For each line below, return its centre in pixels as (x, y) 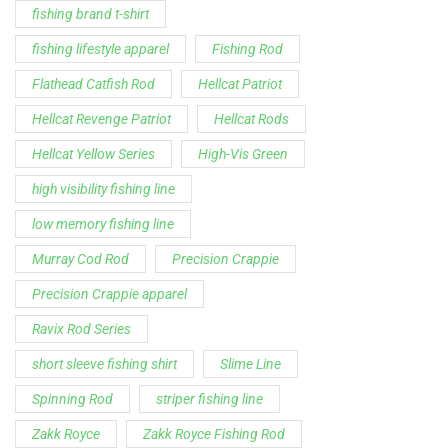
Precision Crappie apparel (109, 102)
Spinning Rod (72, 207)
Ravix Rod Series (81, 137)
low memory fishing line (103, 32)
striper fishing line (209, 207)
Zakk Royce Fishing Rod (213, 242)
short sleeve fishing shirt (104, 172)
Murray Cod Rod (80, 67)
